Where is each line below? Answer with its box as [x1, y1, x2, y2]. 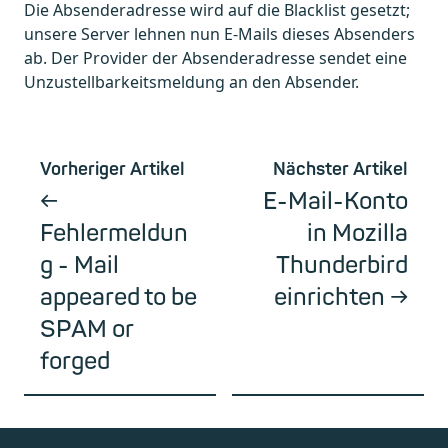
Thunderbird [276, 251, 408, 281]
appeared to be [40, 283, 197, 313]
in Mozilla [307, 219, 408, 249]
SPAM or [40, 315, 133, 345]
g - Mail [40, 251, 119, 281]
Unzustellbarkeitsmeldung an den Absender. [24, 71, 359, 94]
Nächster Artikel [273, 158, 408, 182]
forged [40, 347, 110, 377]
